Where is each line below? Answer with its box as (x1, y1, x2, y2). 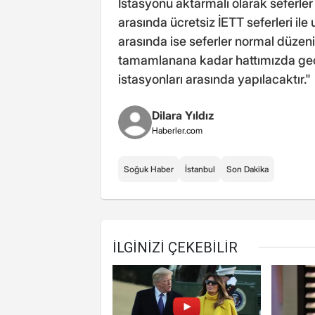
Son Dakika (226, 164, 269, 175)
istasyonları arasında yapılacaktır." (118, 72, 311, 87)
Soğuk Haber (124, 164, 174, 175)
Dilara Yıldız (152, 108, 214, 123)
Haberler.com (152, 125, 202, 136)
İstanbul (185, 164, 215, 175)
